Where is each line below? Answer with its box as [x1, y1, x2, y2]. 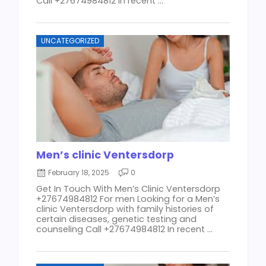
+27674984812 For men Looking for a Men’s [36, 193, 220, 205]
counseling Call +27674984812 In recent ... [36, 223, 213, 236]
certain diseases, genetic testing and [36, 213, 197, 226]
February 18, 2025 [48, 167, 109, 178]
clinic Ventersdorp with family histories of [36, 203, 214, 216]
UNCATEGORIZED [41, 36, 99, 46]
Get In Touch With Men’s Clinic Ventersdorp [36, 183, 220, 195]
